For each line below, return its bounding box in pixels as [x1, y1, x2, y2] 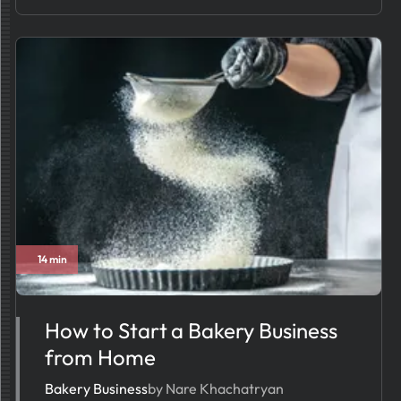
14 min [38, 252, 68, 266]
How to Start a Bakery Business [45, 317, 337, 344]
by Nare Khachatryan [148, 380, 284, 397]
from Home [45, 344, 156, 371]
